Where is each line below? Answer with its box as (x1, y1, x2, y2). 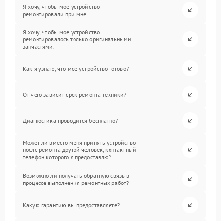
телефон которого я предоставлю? (23, 153, 111, 161)
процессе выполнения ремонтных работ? (23, 179, 129, 186)
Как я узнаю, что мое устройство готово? (23, 65, 129, 72)
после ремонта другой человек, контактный (23, 146, 136, 153)
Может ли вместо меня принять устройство (23, 139, 136, 146)
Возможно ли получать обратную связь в (23, 171, 130, 179)
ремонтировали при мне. (23, 10, 88, 18)
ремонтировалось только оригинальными (23, 36, 132, 43)
